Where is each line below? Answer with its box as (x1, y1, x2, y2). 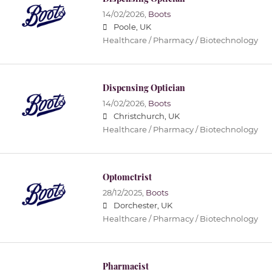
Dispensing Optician (102, 82, 185, 94)
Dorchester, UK (113, 201, 172, 211)
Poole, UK (113, 22, 151, 32)
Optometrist (102, 171, 152, 183)
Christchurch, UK (113, 112, 180, 121)
